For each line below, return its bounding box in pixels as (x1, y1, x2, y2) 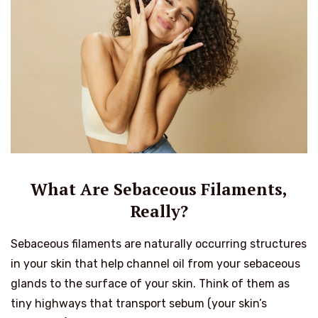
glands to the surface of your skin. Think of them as (11, 276, 290, 290)
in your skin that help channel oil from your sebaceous (11, 256, 300, 270)
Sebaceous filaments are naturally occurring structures (11, 236, 307, 251)
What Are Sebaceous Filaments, (31, 177, 287, 200)
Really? (130, 199, 188, 222)
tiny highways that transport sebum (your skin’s (11, 296, 267, 310)
